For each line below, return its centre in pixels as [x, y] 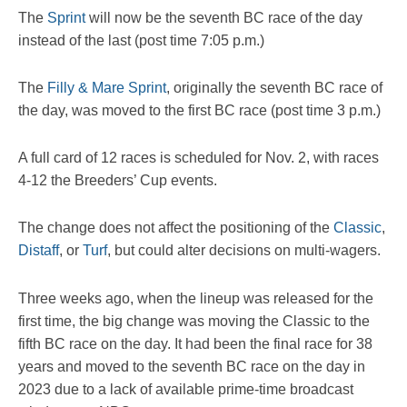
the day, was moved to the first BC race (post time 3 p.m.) [199, 110]
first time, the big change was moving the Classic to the [194, 321]
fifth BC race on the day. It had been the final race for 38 [195, 343]
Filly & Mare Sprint [107, 87]
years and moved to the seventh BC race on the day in [192, 366]
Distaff [39, 251]
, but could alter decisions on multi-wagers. [244, 251]
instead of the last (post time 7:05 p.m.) [141, 40]
